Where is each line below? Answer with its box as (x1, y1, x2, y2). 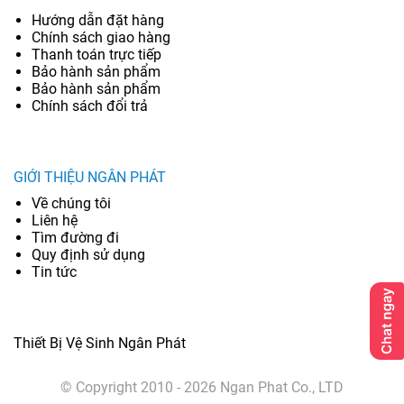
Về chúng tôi (32, 195, 111, 213)
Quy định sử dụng (32, 246, 145, 264)
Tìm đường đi (32, 229, 119, 247)
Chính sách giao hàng (32, 29, 170, 47)
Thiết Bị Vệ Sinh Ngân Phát (14, 335, 186, 353)
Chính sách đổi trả (32, 97, 148, 115)
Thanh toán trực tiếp (32, 46, 161, 64)
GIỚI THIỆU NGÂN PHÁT (14, 169, 166, 187)
